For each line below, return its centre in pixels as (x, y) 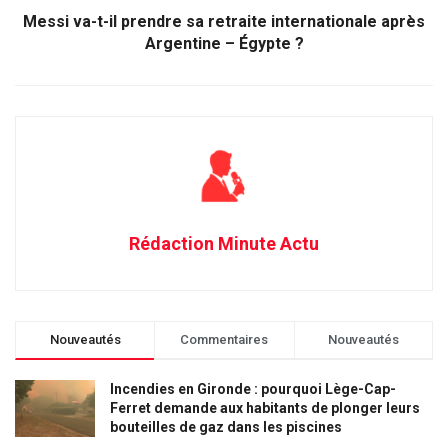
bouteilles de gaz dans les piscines (226, 427)
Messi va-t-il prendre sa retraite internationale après (224, 21)
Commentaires (224, 339)
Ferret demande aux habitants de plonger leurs (265, 408)
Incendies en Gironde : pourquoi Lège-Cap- (253, 389)
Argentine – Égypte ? (224, 43)
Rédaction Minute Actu (224, 243)
